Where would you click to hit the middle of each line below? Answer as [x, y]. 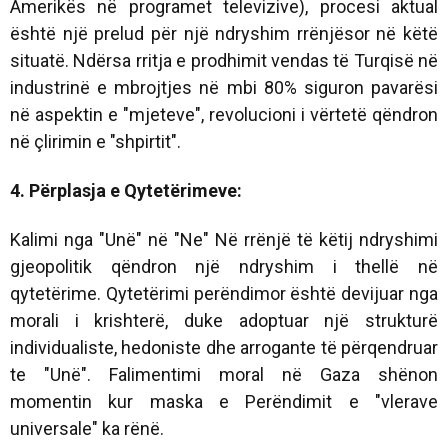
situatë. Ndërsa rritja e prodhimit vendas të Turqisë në [224, 61]
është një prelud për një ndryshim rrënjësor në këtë [224, 34]
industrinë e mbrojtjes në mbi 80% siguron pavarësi [224, 88]
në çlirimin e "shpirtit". [95, 142]
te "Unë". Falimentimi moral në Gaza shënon [224, 375]
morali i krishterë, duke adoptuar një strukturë [224, 321]
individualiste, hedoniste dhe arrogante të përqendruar [224, 348]
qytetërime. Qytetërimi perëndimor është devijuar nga [224, 294]
